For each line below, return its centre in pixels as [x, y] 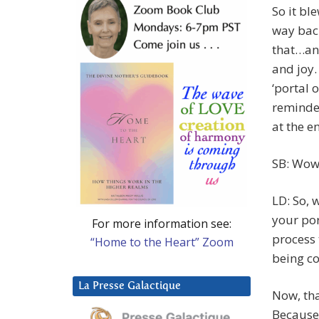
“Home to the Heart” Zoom [162, 242]
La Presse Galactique [130, 286]
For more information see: [162, 223]
